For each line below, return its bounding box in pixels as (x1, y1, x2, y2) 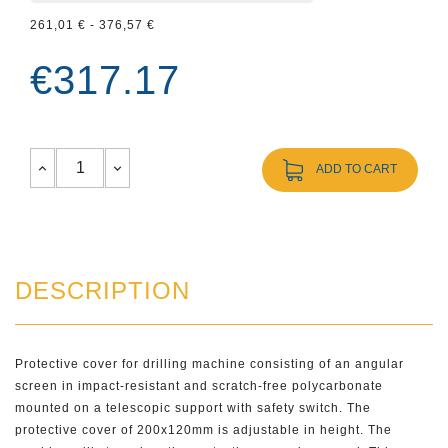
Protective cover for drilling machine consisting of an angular (15, 357, 404, 371)
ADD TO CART (316, 162, 397, 177)
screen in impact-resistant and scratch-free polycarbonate (15, 379, 383, 393)
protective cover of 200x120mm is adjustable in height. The (15, 423, 392, 437)
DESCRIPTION (15, 277, 190, 304)
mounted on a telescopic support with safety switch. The (15, 401, 371, 415)
